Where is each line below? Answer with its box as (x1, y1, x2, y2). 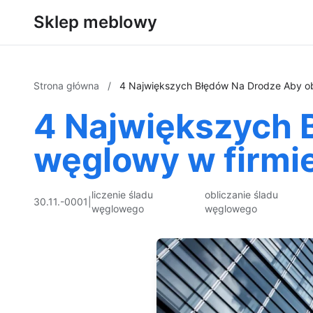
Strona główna (34, 80, 102, 92)
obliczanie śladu (204, 189, 278, 201)
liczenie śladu (92, 189, 153, 201)
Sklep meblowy (34, 12, 157, 32)
